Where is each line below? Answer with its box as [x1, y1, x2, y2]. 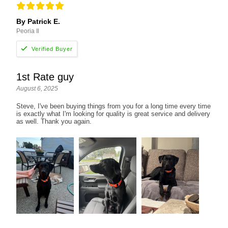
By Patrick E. [16, 17, 61, 26]
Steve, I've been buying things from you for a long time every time [16, 102, 211, 110]
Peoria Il [16, 27, 40, 35]
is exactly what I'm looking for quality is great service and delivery [16, 110, 211, 118]
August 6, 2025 [16, 85, 59, 93]
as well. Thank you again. [16, 118, 92, 126]
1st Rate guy [16, 71, 74, 83]
